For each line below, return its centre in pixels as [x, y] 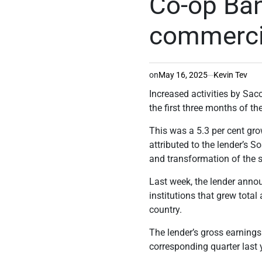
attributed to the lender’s [200, 145]
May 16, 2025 [183, 75]
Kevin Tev [231, 75]
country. [166, 210]
